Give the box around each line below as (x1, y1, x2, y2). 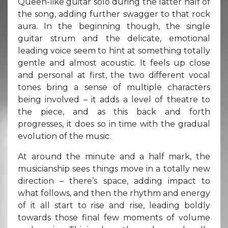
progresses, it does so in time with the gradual (18, 119, 210, 129)
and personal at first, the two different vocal (18, 70, 210, 80)
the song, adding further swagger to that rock (18, 9, 210, 19)
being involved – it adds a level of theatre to (18, 94, 210, 104)
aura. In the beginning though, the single (18, 21, 210, 31)
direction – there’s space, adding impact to (18, 176, 210, 186)
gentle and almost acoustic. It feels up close (18, 58, 210, 68)
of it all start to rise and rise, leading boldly (18, 200, 210, 210)
